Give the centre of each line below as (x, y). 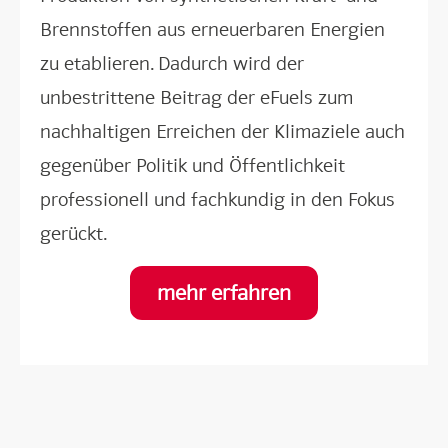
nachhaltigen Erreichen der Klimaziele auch (222, 131)
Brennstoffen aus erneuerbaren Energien (212, 29)
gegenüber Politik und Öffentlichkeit (192, 165)
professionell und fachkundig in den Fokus (217, 199)
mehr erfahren (224, 293)
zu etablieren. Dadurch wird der (172, 63)
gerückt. (78, 233)
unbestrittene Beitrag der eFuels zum (196, 97)
